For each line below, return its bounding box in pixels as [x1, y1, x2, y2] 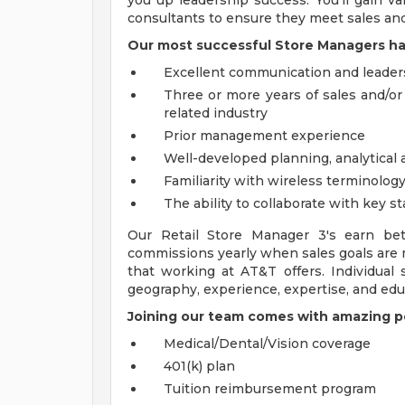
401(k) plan [164, 358, 235, 374]
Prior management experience [164, 127, 365, 144]
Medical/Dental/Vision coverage [164, 335, 371, 352]
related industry [164, 105, 268, 121]
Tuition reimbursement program [164, 381, 376, 397]
